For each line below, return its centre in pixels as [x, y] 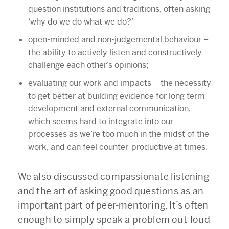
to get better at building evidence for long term [116, 96]
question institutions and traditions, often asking [119, 9]
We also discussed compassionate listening [113, 176]
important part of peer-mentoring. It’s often [113, 205]
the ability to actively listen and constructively [115, 52]
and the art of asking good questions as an [111, 191]
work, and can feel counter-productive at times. [118, 147]
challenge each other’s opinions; [88, 65]
